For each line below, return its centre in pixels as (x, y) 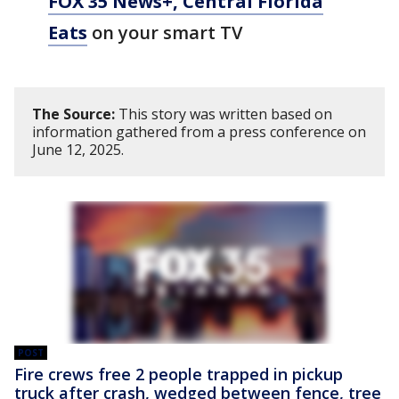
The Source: (73, 114)
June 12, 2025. (80, 149)
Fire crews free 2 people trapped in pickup (179, 374)
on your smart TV (165, 32)
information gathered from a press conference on (199, 131)
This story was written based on (224, 114)
